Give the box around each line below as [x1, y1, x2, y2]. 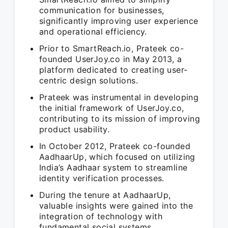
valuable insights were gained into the [39, 201, 193, 211]
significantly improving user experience [39, 16, 198, 26]
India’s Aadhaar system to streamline [39, 162, 188, 173]
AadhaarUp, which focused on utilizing [39, 152, 195, 162]
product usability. [39, 124, 110, 134]
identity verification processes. [39, 173, 164, 183]
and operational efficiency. [39, 26, 147, 37]
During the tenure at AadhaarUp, [39, 190, 171, 200]
